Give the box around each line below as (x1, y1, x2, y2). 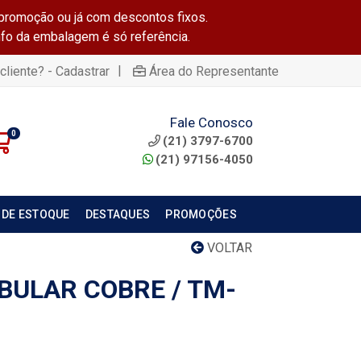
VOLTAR (204, 240, 252, 255)
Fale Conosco (169, 114, 253, 131)
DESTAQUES (85, 208, 151, 221)
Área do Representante (149, 63, 279, 79)
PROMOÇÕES (165, 208, 237, 221)
